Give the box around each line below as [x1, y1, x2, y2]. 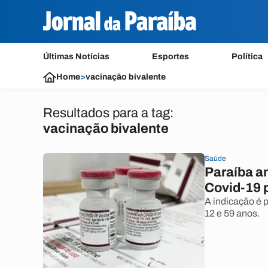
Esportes [152, 52, 190, 61]
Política [232, 52, 263, 61]
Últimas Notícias [43, 52, 109, 61]
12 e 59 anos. [205, 208, 260, 218]
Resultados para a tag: [43, 106, 174, 120]
